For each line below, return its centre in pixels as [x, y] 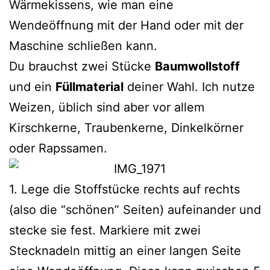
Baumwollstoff [197, 66]
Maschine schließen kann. [83, 46]
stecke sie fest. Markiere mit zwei [105, 230]
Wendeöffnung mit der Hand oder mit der [126, 25]
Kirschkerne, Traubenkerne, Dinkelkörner [126, 127]
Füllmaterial [89, 86]
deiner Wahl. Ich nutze [189, 86]
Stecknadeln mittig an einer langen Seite [125, 250]
